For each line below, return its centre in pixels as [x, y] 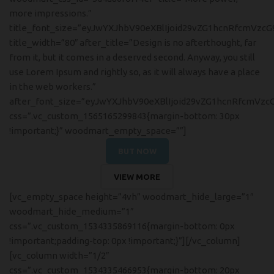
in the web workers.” [53, 87]
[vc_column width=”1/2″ [59, 255]
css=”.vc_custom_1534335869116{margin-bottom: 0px [122, 226]
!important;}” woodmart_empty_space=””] [98, 131]
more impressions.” [50, 13]
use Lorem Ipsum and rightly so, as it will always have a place [135, 72]
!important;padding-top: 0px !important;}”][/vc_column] [125, 241]
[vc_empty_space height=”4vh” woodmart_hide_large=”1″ [131, 197]
